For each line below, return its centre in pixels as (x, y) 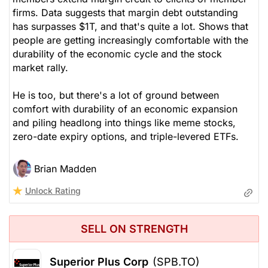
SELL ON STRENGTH (134, 229)
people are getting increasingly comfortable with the (130, 40)
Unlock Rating (53, 190)
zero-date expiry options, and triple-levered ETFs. (126, 136)
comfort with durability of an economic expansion (125, 109)
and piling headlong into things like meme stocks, (124, 122)
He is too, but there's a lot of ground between (116, 95)
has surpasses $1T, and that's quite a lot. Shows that (130, 26)
